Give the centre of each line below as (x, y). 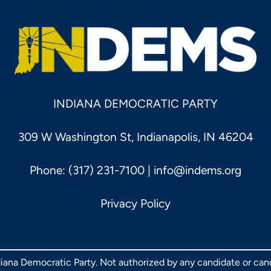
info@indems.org (198, 171)
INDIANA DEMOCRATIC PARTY (135, 104)
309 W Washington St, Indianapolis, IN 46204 (135, 137)
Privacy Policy (135, 204)
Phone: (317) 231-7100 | (92, 171)
